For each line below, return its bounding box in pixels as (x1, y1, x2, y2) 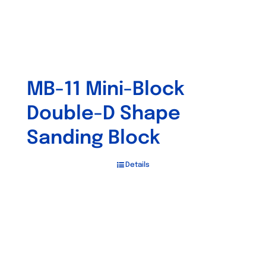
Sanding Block (27, 129, 160, 148)
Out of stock (109, 206, 157, 214)
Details (125, 161, 150, 169)
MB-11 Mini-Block (27, 80, 185, 100)
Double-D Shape (27, 104, 180, 124)
